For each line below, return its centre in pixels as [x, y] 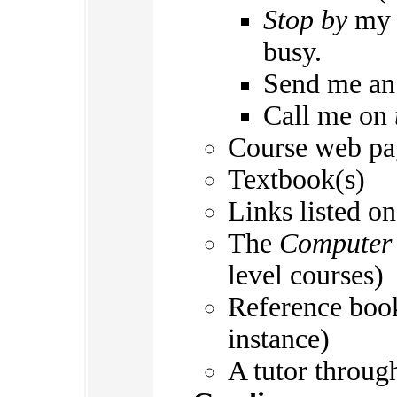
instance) [279, 339]
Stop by [305, 20]
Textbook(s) [296, 180]
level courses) [306, 276]
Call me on [329, 116]
